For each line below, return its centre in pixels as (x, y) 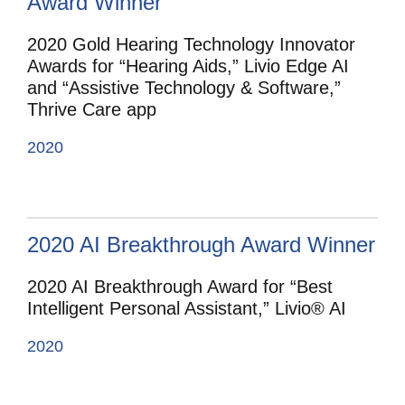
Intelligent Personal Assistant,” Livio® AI (187, 308)
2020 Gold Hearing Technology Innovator (191, 45)
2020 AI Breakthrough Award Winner (201, 245)
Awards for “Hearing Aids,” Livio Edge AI (188, 66)
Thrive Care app (92, 110)
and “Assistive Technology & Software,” (184, 88)
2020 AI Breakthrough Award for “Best (180, 286)
